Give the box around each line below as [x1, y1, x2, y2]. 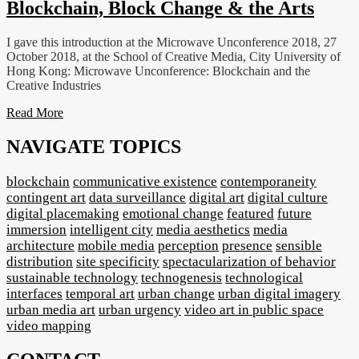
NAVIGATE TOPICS [6, 135, 181, 157]
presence [222, 237, 272, 253]
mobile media [78, 237, 155, 253]
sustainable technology [6, 269, 138, 285]
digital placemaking [6, 205, 119, 221]
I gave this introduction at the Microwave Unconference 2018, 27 [6, 34, 337, 49]
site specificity [76, 253, 159, 269]
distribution [6, 253, 73, 269]
